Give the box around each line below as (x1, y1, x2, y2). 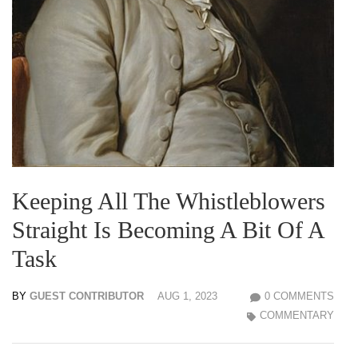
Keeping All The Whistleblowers (12, 188, 325, 215)
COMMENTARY (260, 309, 334, 322)
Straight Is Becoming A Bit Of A (12, 217, 324, 244)
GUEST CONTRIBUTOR (30, 290, 144, 303)
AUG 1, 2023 (157, 290, 217, 303)
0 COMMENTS (265, 290, 334, 303)
